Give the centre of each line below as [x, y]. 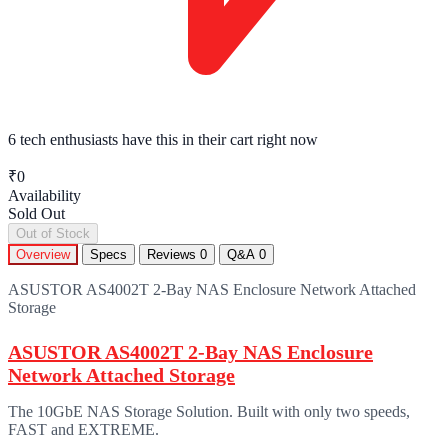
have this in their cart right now [218, 139]
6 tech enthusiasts [63, 139]
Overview [43, 254]
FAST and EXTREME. [83, 429]
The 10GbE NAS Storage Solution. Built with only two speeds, [209, 411]
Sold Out [36, 213]
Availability [44, 195]
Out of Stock [53, 233]
